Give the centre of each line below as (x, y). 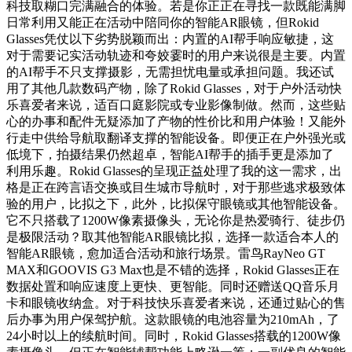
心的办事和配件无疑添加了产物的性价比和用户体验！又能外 (176, 122)
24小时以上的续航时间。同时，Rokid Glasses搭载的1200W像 (174, 336)
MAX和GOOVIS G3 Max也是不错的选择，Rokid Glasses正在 (173, 270)
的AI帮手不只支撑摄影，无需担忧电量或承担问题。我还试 (170, 72)
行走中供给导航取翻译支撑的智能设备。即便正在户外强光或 (176, 138)
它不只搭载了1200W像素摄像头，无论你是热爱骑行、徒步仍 (176, 221)
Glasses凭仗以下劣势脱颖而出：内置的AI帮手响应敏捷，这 (170, 39)
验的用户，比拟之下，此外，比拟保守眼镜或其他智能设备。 (176, 204)
